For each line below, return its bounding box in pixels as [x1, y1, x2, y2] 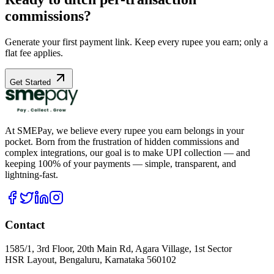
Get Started [10, 77, 53, 87]
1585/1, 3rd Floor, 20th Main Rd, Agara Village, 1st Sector [5, 243, 232, 254]
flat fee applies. [5, 47, 63, 58]
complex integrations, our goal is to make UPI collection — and [5, 147, 250, 158]
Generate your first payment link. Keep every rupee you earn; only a [5, 36, 268, 47]
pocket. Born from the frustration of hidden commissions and [5, 136, 239, 147]
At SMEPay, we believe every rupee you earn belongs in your [5, 125, 244, 136]
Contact [5, 218, 45, 232]
